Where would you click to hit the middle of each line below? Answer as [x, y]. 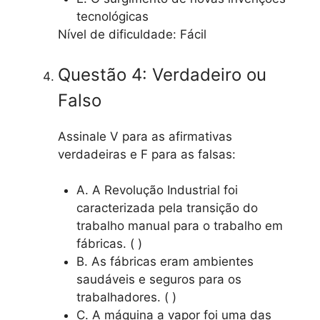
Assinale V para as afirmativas [145, 136]
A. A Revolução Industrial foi [157, 190]
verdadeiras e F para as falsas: [147, 154]
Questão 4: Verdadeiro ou [162, 74]
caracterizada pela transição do [167, 208]
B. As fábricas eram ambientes [165, 262]
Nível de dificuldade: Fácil [132, 35]
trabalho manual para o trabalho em [179, 226]
